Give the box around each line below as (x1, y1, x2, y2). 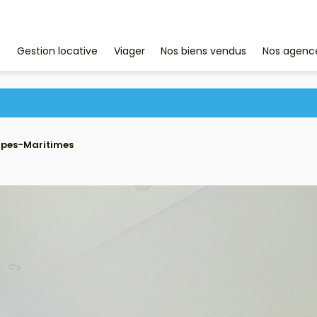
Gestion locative (16, 44, 98, 59)
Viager (113, 44, 145, 59)
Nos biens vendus (161, 44, 247, 59)
